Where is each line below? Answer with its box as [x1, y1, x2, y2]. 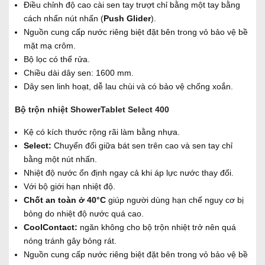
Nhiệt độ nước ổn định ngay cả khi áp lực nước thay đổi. [24, 167, 234, 177]
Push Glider [104, 13, 151, 23]
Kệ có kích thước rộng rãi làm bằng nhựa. [24, 127, 180, 137]
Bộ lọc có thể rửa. [24, 54, 90, 64]
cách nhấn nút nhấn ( [24, 13, 104, 23]
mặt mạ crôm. [24, 40, 76, 50]
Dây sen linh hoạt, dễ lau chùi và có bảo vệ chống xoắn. [24, 81, 233, 91]
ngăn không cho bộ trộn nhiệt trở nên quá [77, 222, 236, 232]
